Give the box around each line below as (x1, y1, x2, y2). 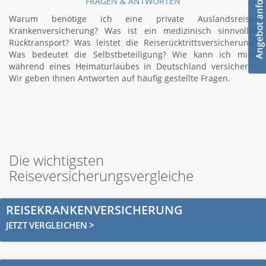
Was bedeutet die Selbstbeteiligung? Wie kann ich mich (9, 49, 257, 60)
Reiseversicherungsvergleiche (9, 166, 194, 185)
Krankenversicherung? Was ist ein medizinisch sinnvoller (9, 25, 257, 36)
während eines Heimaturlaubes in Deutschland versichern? (9, 61, 257, 72)
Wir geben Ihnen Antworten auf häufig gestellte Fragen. (9, 72, 230, 84)
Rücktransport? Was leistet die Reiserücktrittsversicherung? (9, 37, 257, 48)
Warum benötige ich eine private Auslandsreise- (9, 13, 257, 24)
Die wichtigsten (9, 150, 104, 170)
